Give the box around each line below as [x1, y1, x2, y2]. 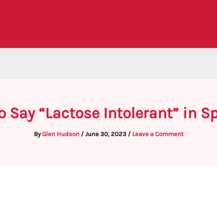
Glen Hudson [42, 130, 81, 138]
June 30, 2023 [85, 130, 128, 138]
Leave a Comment [132, 130, 184, 138]
